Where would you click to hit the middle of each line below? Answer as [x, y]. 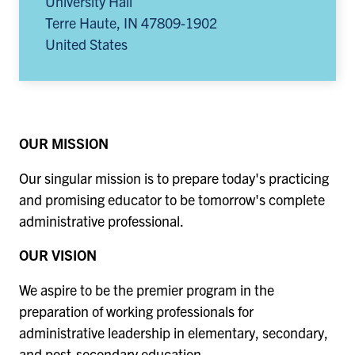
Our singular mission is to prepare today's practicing [174, 177]
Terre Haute [81, 22]
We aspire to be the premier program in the [147, 289]
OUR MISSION [64, 143]
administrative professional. [101, 220]
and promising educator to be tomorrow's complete [172, 199]
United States [87, 44]
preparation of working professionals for [136, 311]
